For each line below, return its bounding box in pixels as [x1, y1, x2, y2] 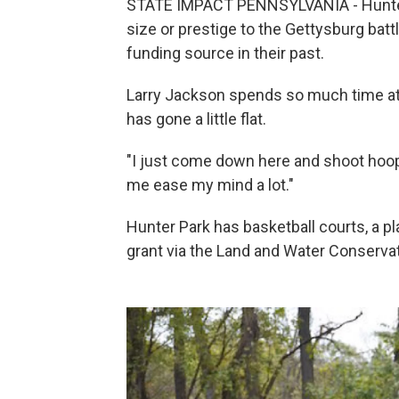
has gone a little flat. [126, 110, 266, 128]
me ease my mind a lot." [126, 175, 294, 194]
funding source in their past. [126, 44, 324, 62]
